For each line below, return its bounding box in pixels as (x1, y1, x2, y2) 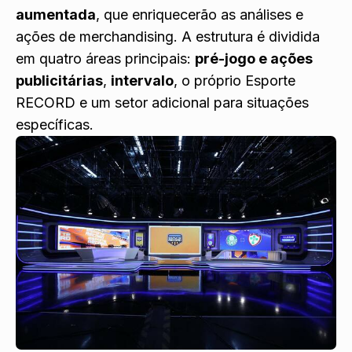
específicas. (16, 116, 93, 134)
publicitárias (16, 72, 103, 90)
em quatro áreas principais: (16, 50, 195, 68)
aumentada (16, 6, 96, 24)
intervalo (111, 72, 174, 90)
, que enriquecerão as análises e (96, 6, 303, 24)
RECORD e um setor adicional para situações (16, 94, 309, 112)
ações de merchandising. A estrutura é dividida (16, 28, 320, 46)
